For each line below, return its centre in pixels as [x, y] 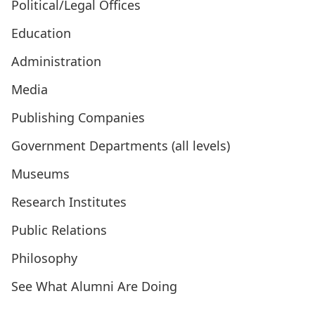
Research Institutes [69, 202]
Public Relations [59, 230]
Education [41, 33]
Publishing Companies [78, 117]
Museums [40, 174]
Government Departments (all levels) [121, 146]
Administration [56, 61]
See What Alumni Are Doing [94, 286]
